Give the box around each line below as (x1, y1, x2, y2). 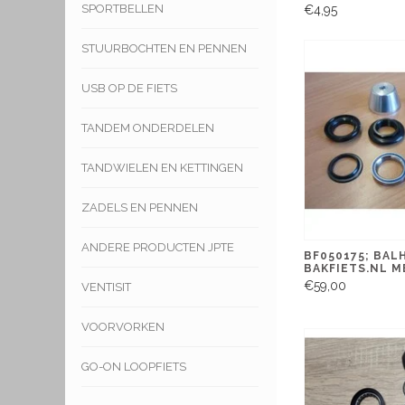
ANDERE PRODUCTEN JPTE (81, 240, 234, 254)
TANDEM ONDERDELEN (81, 120, 214, 135)
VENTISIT (81, 279, 131, 294)
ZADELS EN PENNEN (81, 200, 198, 214)
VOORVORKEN (81, 319, 165, 334)
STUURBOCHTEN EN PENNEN (81, 41, 247, 55)
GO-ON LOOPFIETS (81, 359, 186, 373)
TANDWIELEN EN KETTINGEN (81, 160, 243, 174)
